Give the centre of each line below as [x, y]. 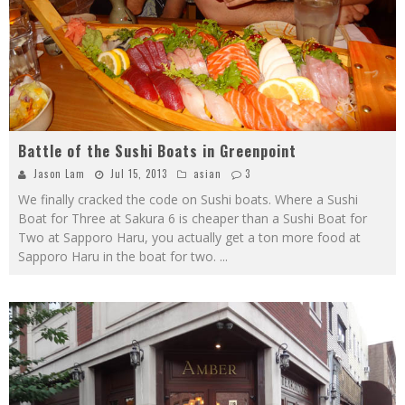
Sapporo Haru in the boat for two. [119, 257]
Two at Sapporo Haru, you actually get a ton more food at [189, 238]
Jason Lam [59, 174]
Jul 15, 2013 [139, 174]
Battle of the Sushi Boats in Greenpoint [157, 151]
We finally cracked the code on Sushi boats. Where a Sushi [188, 200]
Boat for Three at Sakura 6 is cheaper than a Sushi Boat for [193, 219]
